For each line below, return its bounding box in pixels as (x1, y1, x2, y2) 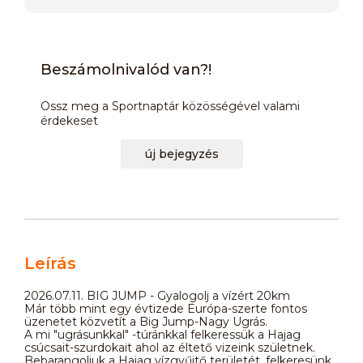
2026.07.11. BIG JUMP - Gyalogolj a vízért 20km (24, 288, 290, 303)
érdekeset (41, 113, 98, 128)
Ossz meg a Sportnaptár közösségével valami (41, 98, 300, 113)
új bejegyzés (144, 146, 219, 161)
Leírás (24, 253, 76, 273)
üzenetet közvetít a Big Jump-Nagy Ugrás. (24, 314, 267, 329)
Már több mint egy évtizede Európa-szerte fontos (24, 301, 307, 316)
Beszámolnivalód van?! (41, 60, 211, 79)
